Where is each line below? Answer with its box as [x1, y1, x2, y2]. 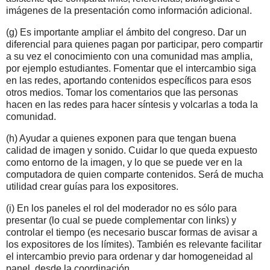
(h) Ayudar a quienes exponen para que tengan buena [6, 133, 236, 143]
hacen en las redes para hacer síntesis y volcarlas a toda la [6, 99, 258, 110]
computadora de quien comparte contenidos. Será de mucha [6, 169, 263, 180]
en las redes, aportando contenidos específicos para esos [6, 75, 251, 86]
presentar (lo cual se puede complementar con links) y [6, 215, 236, 225]
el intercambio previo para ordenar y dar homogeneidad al [6, 251, 253, 262]
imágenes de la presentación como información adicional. [6, 5, 252, 16]
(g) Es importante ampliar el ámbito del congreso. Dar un [6, 27, 246, 38]
